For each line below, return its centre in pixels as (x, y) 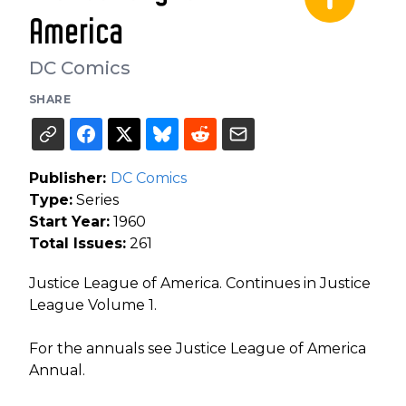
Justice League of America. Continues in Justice (200, 283)
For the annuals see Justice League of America (198, 348)
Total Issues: (77, 243)
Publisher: (70, 178)
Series (96, 199)
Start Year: (69, 221)
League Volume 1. (93, 304)
